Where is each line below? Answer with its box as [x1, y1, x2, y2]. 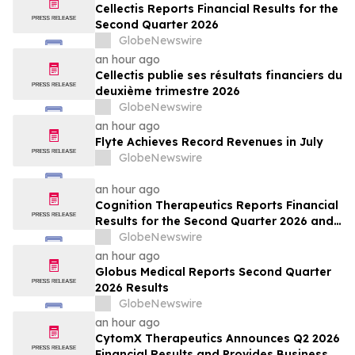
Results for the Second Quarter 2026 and [95, 214, 334, 229]
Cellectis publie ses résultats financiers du [95, 68, 342, 83]
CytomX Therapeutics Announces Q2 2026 [95, 331, 340, 346]
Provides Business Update [95, 230, 247, 245]
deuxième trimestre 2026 [95, 84, 240, 99]
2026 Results [95, 281, 169, 296]
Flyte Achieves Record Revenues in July [95, 135, 323, 150]
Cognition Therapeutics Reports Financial [95, 198, 338, 213]
